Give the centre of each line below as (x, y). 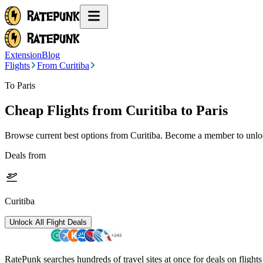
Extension (23, 55)
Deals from (25, 155)
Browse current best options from (68, 135)
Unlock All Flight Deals (48, 222)
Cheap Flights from (63, 110)
